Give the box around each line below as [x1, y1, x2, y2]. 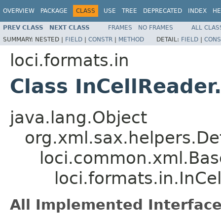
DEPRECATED [143, 7, 182, 14]
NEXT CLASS [49, 24, 90, 31]
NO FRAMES [138, 24, 173, 31]
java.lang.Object [10, 107, 147, 127]
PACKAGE [40, 7, 68, 14]
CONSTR [88, 36, 112, 43]
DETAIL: [156, 36, 181, 43]
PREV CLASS [3, 24, 43, 31]
